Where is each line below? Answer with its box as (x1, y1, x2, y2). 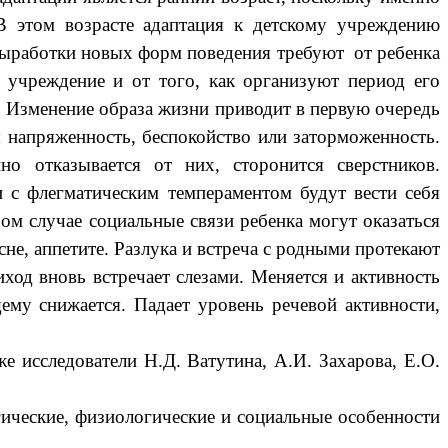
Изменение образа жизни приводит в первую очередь (6, 97, 441, 119)
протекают (355, 237, 441, 259)
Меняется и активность (250, 265, 441, 287)
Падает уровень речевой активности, (134, 293, 441, 315)
